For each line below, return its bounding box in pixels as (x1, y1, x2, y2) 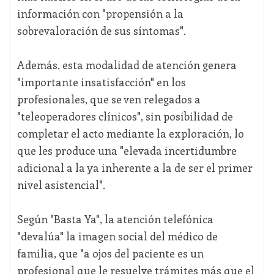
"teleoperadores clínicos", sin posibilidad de (17, 109, 233, 124)
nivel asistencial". (17, 177, 105, 193)
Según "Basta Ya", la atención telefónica (17, 212, 213, 227)
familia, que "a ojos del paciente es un (17, 246, 204, 261)
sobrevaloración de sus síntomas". (17, 23, 186, 39)
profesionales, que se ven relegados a (17, 92, 201, 107)
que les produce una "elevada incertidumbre (17, 143, 237, 158)
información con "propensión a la (17, 6, 183, 21)
